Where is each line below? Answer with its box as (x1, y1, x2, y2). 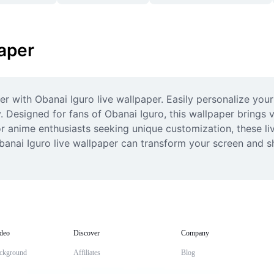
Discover (73, 229, 100, 237)
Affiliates (73, 248, 100, 257)
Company (181, 229, 209, 237)
